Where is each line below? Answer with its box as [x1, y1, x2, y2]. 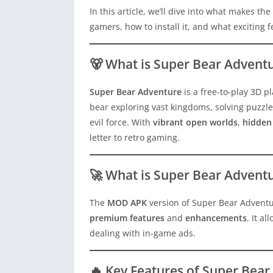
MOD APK [107, 197, 147, 209]
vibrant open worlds [153, 116, 238, 129]
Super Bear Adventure [90, 86, 182, 98]
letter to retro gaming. [90, 132, 180, 144]
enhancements [185, 212, 247, 224]
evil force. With [90, 116, 153, 129]
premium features [90, 212, 165, 224]
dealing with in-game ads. [90, 227, 196, 239]
